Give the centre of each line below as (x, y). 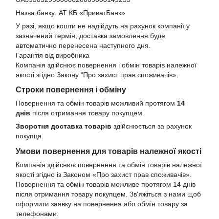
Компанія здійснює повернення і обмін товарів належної (106, 65)
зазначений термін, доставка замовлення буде (90, 35)
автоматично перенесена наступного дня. (83, 45)
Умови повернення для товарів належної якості (109, 151)
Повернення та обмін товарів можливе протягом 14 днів (106, 185)
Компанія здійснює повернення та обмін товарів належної (109, 165)
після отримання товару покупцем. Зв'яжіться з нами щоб (108, 194)
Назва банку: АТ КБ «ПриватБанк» (70, 12)
